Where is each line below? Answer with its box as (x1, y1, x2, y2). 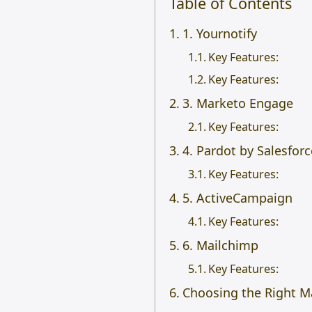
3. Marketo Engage (182, 95, 293, 112)
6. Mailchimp (182, 237, 258, 254)
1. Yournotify (182, 25, 257, 42)
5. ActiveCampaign (182, 189, 292, 207)
